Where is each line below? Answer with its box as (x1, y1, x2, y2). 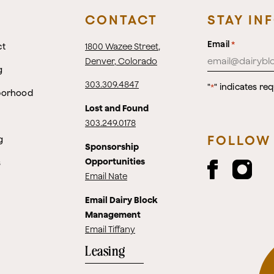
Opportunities (85, 157, 145, 166)
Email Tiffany (85, 224, 135, 234)
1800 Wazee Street (85, 42, 158, 51)
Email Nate (85, 171, 127, 181)
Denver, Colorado (85, 56, 157, 66)
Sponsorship (85, 142, 139, 152)
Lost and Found (85, 103, 149, 113)
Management (85, 210, 141, 220)
